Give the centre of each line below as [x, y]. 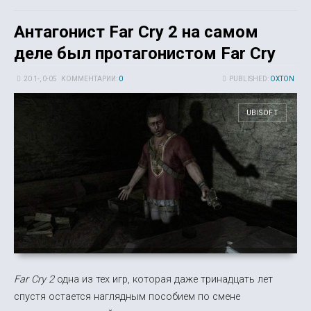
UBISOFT [262, 113]
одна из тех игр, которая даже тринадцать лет [163, 279]
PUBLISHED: [249, 79]
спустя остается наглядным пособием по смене [127, 297]
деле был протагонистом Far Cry [145, 54]
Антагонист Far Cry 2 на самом [136, 32]
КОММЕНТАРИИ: [90, 79]
